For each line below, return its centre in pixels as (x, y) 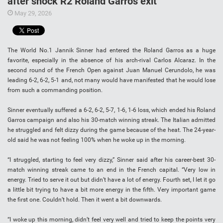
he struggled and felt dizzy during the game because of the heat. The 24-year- (111, 130)
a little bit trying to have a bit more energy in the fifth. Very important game (111, 190)
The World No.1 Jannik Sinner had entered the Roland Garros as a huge (111, 51)
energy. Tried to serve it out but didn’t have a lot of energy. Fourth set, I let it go (111, 180)
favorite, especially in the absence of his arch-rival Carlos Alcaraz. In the (111, 60)
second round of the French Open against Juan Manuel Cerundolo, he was (111, 70)
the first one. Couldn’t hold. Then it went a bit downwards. (85, 200)
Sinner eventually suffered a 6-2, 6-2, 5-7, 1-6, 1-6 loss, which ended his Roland (111, 110)
